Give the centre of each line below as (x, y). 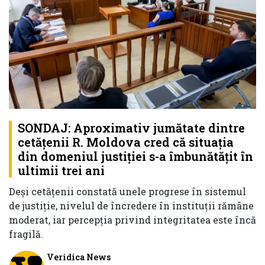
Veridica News (78, 257)
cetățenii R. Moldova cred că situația (126, 142)
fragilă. (26, 234)
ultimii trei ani (61, 171)
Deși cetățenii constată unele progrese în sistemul (127, 192)
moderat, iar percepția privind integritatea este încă (132, 220)
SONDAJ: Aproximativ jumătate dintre (131, 128)
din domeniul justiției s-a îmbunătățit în (135, 156)
